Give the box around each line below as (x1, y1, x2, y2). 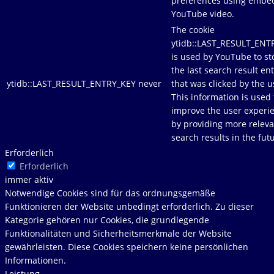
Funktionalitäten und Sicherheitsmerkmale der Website (5, 227, 232, 239)
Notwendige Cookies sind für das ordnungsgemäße (5, 187, 215, 199)
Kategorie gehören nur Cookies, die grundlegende (5, 213, 209, 226)
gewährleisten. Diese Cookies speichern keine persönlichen (5, 240, 248, 253)
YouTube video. (171, 7, 234, 20)
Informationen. (5, 254, 66, 266)
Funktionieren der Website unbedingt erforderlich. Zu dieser (5, 200, 254, 212)
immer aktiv (5, 173, 53, 185)
